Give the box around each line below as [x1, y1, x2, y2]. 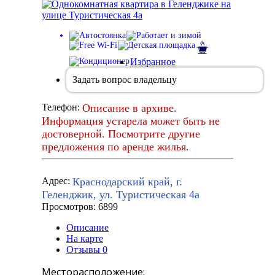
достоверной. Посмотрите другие [42, 128, 200, 141]
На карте [66, 233, 103, 244]
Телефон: [42, 102, 82, 113]
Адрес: [42, 176, 72, 187]
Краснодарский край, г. [72, 176, 182, 188]
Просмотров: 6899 [42, 201, 118, 212]
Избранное [130, 56, 176, 68]
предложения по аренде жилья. [42, 141, 189, 153]
